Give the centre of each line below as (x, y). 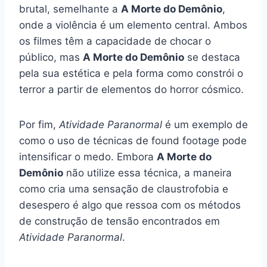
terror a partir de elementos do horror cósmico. (131, 89)
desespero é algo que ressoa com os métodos (130, 205)
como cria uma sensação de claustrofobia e (124, 189)
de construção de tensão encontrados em (119, 221)
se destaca (212, 57)
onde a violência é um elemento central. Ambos (133, 25)
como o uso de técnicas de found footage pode (133, 140)
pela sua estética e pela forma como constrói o (131, 73)
